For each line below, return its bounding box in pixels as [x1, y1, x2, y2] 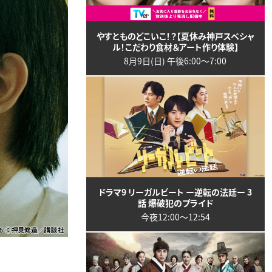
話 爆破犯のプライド [137, 196, 213, 209]
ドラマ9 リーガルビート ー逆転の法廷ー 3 [98, 185, 253, 198]
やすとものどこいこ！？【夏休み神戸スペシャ [96, 30, 254, 42]
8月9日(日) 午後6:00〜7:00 [124, 55, 227, 67]
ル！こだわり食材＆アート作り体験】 [112, 41, 239, 53]
